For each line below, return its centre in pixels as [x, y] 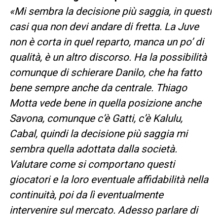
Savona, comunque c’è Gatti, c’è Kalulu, [96, 119]
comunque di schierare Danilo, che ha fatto [105, 73]
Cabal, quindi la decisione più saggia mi [98, 134]
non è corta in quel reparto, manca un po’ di [106, 42]
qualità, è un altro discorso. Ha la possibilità [108, 57]
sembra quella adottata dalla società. [93, 149]
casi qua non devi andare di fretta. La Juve [104, 27]
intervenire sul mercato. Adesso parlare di [103, 210]
